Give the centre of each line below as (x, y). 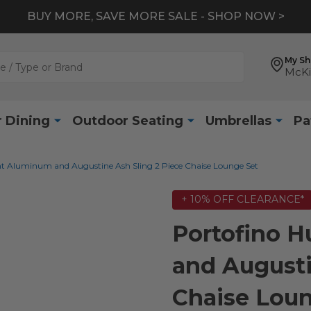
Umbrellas (238, 120)
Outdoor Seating (127, 120)
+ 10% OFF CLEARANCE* (242, 200)
